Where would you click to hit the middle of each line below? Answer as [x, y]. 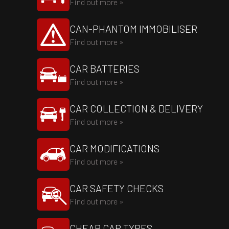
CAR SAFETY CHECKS [117, 188]
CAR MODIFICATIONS [114, 148]
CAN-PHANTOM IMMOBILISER [133, 29]
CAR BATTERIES [105, 68]
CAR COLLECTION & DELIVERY [136, 108]
